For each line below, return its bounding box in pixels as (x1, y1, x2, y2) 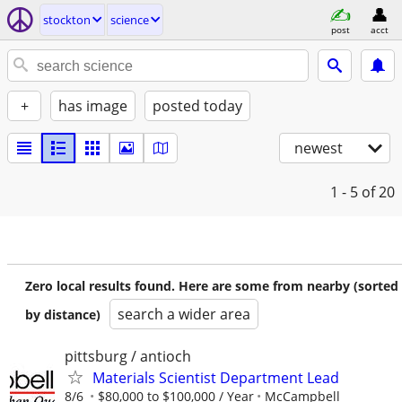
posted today (153, 96, 242, 116)
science (110, 12, 149, 28)
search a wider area (118, 304, 250, 324)
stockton (43, 12, 91, 28)
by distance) (25, 306, 100, 323)
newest (294, 138, 343, 158)
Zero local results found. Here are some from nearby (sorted (25, 277, 398, 294)
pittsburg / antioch (65, 346, 191, 366)
